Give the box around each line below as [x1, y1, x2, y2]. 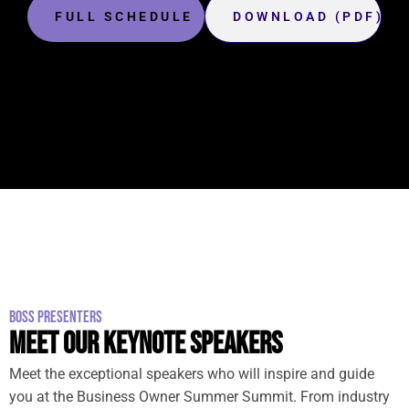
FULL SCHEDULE [55, 8, 194, 24]
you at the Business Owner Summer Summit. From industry [9, 387, 390, 405]
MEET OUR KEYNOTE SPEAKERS [9, 325, 282, 362]
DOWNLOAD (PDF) [233, 8, 383, 24]
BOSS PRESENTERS [9, 307, 102, 327]
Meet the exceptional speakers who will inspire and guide [9, 364, 374, 383]
